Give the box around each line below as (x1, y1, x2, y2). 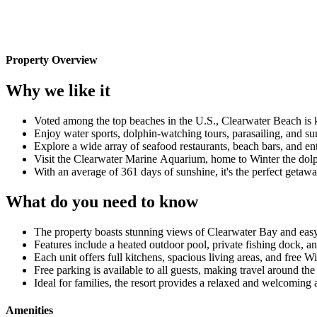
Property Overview (6, 53, 98, 66)
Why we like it (6, 81, 110, 100)
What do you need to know (6, 192, 198, 211)
